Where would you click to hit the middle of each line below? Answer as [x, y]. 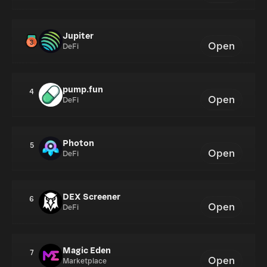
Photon [78, 143]
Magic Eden [87, 251]
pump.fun [83, 90]
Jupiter [78, 36]
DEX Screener [91, 197]
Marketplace [85, 261]
